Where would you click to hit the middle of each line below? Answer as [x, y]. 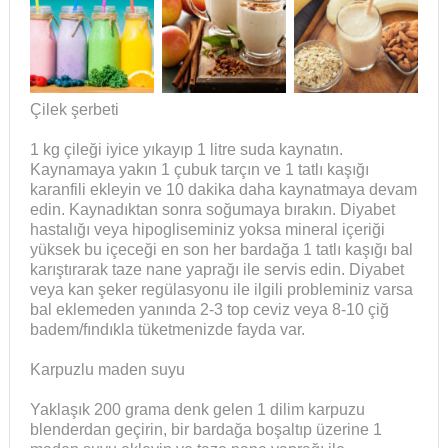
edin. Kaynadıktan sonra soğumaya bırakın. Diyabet [212, 210]
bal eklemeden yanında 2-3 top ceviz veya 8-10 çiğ [209, 310]
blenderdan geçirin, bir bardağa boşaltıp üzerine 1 [205, 430]
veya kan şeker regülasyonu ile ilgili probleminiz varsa [221, 290]
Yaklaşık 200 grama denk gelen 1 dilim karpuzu [197, 410]
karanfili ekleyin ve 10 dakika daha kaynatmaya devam [223, 190]
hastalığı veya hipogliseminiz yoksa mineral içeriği [207, 230]
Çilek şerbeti [74, 110]
